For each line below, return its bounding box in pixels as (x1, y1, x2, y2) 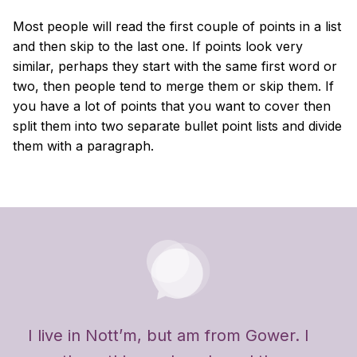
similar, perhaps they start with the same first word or (13, 57, 337, 74)
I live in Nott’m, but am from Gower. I (28, 325, 309, 345)
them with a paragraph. (13, 137, 154, 154)
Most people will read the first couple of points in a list (13, 18, 341, 34)
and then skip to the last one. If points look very (13, 37, 303, 54)
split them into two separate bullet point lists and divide (13, 117, 342, 134)
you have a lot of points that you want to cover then (13, 97, 331, 114)
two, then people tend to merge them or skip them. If (13, 77, 334, 94)
